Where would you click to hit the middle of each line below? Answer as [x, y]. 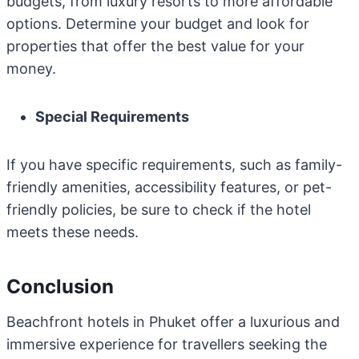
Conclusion [60, 286]
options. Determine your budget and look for [158, 24]
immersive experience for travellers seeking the [167, 344]
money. [31, 69]
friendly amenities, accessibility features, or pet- [169, 187]
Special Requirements [112, 117]
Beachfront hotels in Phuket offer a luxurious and [173, 322]
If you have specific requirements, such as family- [174, 165]
